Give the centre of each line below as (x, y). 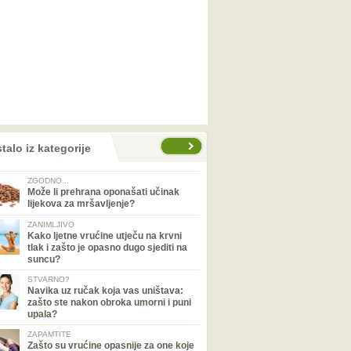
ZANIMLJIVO (51, 224)
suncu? (44, 259)
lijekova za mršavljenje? (81, 204)
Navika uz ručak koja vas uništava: (105, 291)
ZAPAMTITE (49, 334)
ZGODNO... (48, 181)
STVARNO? (49, 279)
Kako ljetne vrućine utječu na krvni (105, 236)
